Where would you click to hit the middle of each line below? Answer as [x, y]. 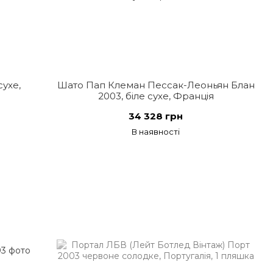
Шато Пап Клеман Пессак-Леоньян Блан [156, 85]
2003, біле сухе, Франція [156, 96]
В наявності [156, 132]
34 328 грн [156, 116]
